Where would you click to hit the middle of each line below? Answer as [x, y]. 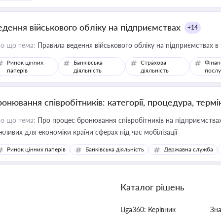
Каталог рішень [152, 187]
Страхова [153, 62]
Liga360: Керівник [148, 209]
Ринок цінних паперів [36, 149]
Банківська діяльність [115, 149]
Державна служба [188, 149]
